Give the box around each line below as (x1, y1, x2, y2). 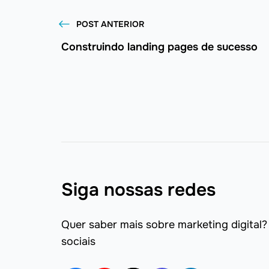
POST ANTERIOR (76, 18, 145, 29)
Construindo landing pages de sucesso (61, 40, 258, 54)
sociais (61, 235, 95, 249)
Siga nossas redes (61, 178, 216, 202)
